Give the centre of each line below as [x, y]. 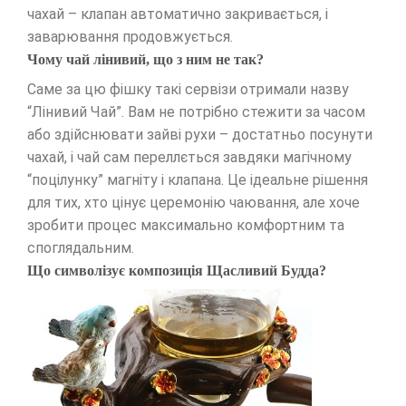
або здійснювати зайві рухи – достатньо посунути [200, 134]
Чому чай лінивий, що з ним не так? [145, 59]
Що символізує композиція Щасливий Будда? [177, 270]
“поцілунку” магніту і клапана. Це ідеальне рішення [198, 179]
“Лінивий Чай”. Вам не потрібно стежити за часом [196, 111]
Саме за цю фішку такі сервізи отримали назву [188, 89]
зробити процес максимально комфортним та [186, 225]
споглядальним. [81, 247]
